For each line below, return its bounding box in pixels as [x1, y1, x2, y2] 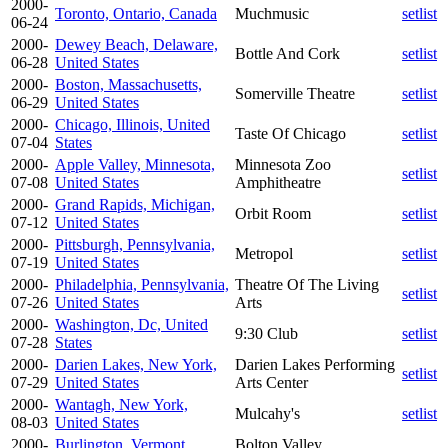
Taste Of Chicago [235, 124, 346, 142]
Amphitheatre [235, 173, 321, 191]
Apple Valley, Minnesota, [55, 155, 215, 173]
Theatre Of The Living [235, 275, 379, 293]
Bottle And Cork [235, 44, 340, 62]
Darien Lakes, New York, [55, 355, 217, 373]
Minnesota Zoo [235, 155, 331, 173]
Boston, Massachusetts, [55, 75, 202, 93]
